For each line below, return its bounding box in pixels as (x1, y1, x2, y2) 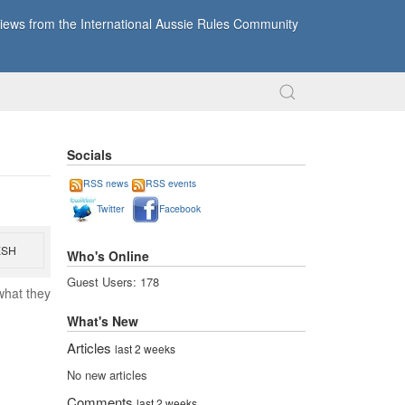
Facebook (159, 202, 201, 216)
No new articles (67, 366, 147, 384)
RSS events (146, 176, 196, 191)
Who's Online (67, 246, 149, 265)
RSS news (83, 176, 128, 191)
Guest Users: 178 (67, 273, 159, 291)
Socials (67, 146, 112, 164)
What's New (67, 311, 138, 330)
